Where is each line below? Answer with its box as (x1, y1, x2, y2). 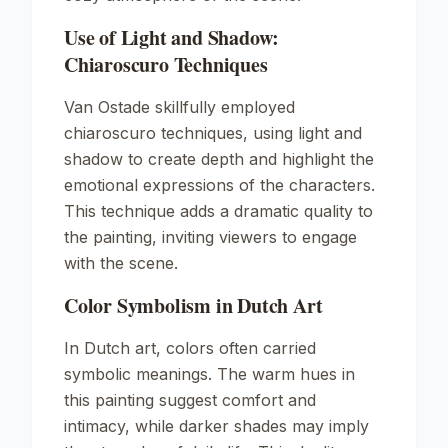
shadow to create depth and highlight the (64, 149, 374, 169)
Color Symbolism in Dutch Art (64, 291, 323, 320)
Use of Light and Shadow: (64, 23, 280, 52)
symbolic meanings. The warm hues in (64, 364, 355, 384)
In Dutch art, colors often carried (64, 338, 316, 358)
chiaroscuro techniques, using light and (64, 123, 362, 143)
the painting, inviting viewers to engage (64, 227, 357, 247)
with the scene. (64, 253, 178, 273)
